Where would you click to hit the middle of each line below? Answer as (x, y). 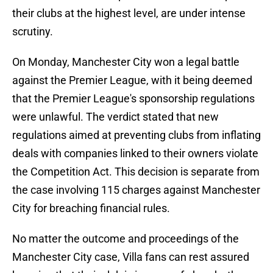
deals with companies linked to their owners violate (135, 154)
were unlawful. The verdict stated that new (115, 117)
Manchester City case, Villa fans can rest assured (131, 257)
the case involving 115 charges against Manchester (136, 190)
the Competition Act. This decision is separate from (136, 172)
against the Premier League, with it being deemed (132, 80)
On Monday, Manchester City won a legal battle (126, 62)
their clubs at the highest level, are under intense (129, 13)
